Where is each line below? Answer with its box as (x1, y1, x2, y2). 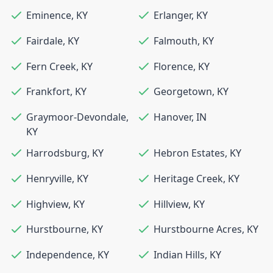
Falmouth (154, 34, 197, 48)
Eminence (26, 9, 71, 23)
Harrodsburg (26, 146, 87, 160)
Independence (26, 247, 93, 261)
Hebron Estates (154, 146, 225, 160)
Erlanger (154, 9, 191, 23)
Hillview (154, 197, 188, 211)
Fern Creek (26, 59, 76, 73)
